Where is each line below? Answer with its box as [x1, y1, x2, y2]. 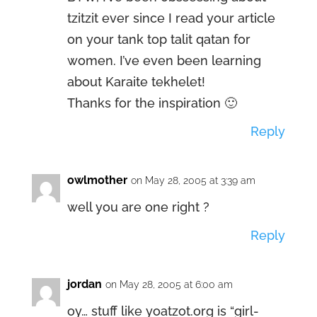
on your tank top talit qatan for [67, 32, 250, 47]
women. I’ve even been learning [67, 53, 261, 68]
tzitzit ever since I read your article [67, 11, 275, 25]
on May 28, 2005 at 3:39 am [130, 175, 255, 186]
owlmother [67, 173, 127, 187]
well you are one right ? [67, 200, 209, 214]
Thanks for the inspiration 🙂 [67, 96, 237, 110]
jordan [67, 277, 102, 291]
